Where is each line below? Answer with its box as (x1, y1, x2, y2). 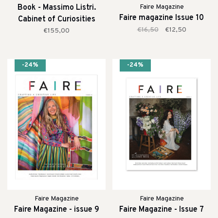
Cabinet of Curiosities (18, 14, 95, 24)
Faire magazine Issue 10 (119, 13, 204, 23)
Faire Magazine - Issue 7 (119, 204, 204, 215)
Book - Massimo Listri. (17, 2, 96, 13)
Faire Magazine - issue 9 (14, 204, 99, 215)
